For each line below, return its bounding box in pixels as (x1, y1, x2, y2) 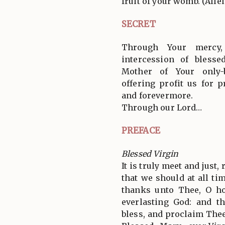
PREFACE (122, 125, 160, 136)
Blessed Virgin (122, 148, 179, 159)
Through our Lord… (122, 102, 202, 113)
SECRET (122, 18, 156, 30)
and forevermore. (122, 90, 193, 100)
